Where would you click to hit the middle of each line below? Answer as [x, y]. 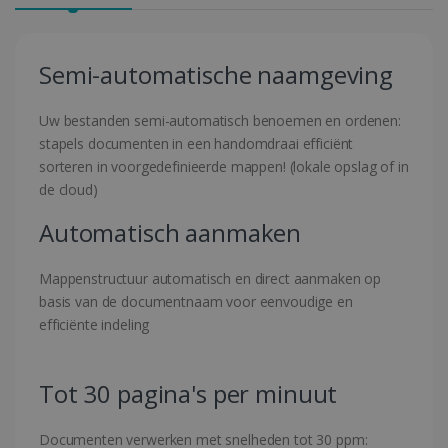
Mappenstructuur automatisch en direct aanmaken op [210, 279]
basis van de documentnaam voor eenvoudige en [196, 302]
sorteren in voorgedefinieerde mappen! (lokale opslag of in [224, 167]
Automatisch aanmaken [170, 233]
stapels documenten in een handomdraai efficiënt [196, 144]
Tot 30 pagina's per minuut [188, 394]
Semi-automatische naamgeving [216, 75]
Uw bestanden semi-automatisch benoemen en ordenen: [220, 121]
